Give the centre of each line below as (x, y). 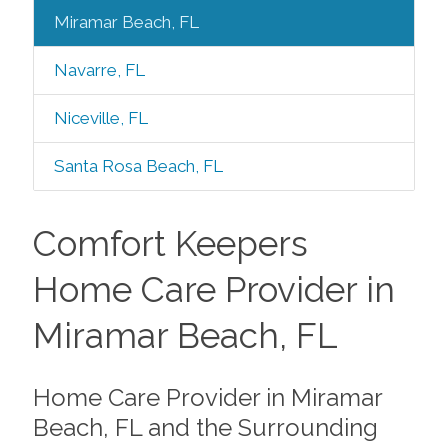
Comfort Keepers (170, 243)
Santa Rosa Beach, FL (138, 166)
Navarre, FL (99, 70)
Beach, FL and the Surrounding (205, 427)
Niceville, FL (100, 118)
